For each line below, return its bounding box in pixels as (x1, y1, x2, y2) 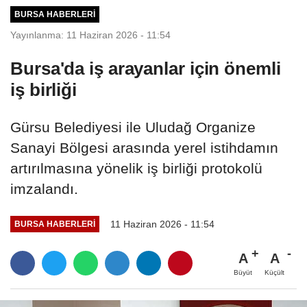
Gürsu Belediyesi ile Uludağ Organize (10, 119, 256, 135)
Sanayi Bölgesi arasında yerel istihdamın (10, 139, 278, 156)
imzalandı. (10, 180, 78, 197)
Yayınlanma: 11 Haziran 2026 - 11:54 (10, 29, 171, 40)
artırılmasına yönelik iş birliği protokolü (10, 160, 262, 176)
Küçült (265, 268, 284, 276)
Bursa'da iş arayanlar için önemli (10, 58, 281, 79)
